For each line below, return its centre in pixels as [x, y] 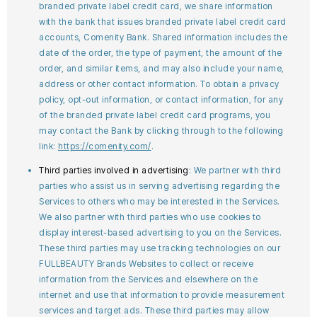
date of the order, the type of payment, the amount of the [161, 53]
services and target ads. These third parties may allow [154, 310]
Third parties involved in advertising [114, 170]
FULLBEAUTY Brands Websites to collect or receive [146, 264]
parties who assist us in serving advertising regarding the [159, 186]
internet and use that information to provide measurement [162, 295]
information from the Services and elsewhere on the [148, 279]
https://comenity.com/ [105, 146]
